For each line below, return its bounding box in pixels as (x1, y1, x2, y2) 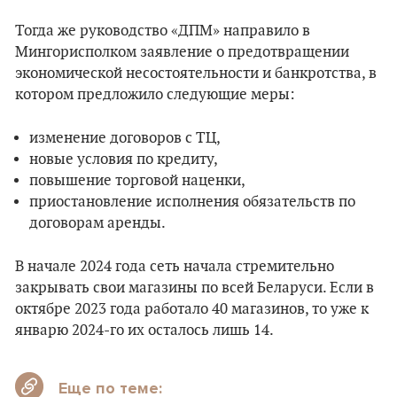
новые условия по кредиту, (29, 150, 218, 168)
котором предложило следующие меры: (15, 85, 295, 104)
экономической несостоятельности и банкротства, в (15, 64, 377, 82)
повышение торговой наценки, (29, 171, 245, 190)
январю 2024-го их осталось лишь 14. (15, 321, 274, 339)
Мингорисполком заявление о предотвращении (15, 43, 349, 61)
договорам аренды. (29, 214, 166, 232)
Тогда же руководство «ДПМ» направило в (15, 21, 310, 40)
